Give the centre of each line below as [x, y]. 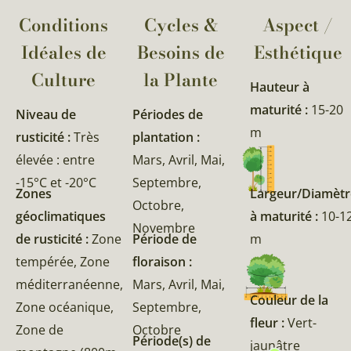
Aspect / [298, 25]
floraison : [163, 262]
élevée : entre [55, 160]
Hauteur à [279, 87]
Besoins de [181, 53]
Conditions [64, 25]
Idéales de [63, 53]
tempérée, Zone [63, 262]
